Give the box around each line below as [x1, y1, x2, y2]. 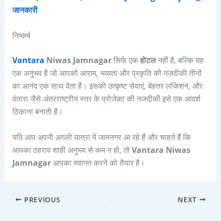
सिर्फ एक [111, 54, 140, 66]
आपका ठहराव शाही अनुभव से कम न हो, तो [12, 144, 132, 155]
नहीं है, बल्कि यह [157, 54, 204, 66]
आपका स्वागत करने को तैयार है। [50, 157, 145, 168]
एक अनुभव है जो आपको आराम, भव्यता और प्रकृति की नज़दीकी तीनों [12, 67, 202, 78]
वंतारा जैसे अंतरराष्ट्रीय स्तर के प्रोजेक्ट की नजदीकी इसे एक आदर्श [12, 93, 200, 104]
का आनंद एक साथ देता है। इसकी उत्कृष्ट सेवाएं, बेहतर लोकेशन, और [12, 80, 203, 91]
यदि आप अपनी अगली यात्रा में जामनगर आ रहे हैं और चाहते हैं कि [12, 131, 191, 143]
